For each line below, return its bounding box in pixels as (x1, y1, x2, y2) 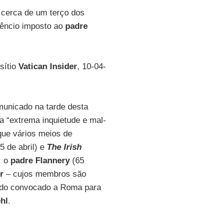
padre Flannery (10, 156, 70, 165)
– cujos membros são (3, 169, 86, 179)
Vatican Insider (18, 62, 77, 71)
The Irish (46, 142, 82, 152)
